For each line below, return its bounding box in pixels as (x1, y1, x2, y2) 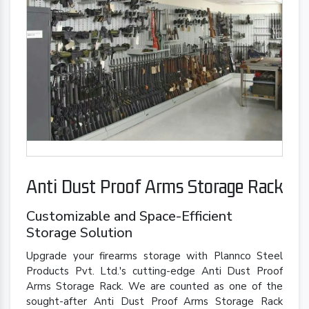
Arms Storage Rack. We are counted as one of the (26, 279, 283, 294)
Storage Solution (26, 223, 132, 243)
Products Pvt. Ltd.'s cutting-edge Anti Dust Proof (26, 264, 283, 279)
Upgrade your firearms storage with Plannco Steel (26, 249, 283, 263)
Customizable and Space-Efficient (26, 207, 232, 226)
